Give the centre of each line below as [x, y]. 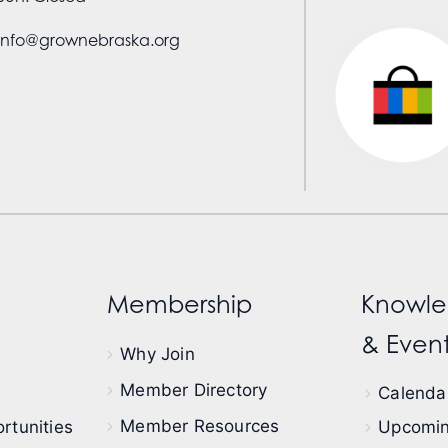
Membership [179, 304]
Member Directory [194, 389]
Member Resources [200, 425]
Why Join [157, 353]
